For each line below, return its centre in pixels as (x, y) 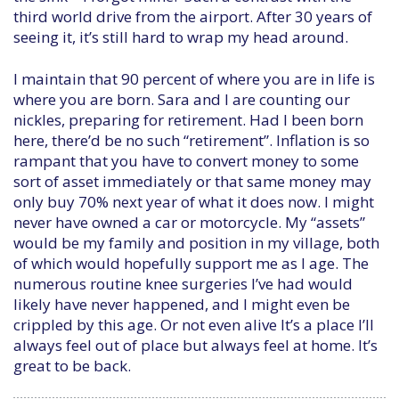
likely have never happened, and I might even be (182, 304)
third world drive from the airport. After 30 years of (193, 16)
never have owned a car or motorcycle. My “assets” (189, 222)
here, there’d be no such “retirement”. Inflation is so (191, 140)
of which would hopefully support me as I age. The (191, 263)
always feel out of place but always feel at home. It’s (195, 345)
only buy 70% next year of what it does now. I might (194, 202)
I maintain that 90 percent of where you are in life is (194, 79)
